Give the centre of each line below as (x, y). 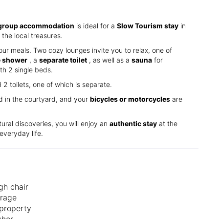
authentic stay (133, 123)
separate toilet (63, 60)
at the (167, 123)
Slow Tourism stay (148, 25)
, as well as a (109, 60)
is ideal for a (96, 25)
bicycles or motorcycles (130, 99)
